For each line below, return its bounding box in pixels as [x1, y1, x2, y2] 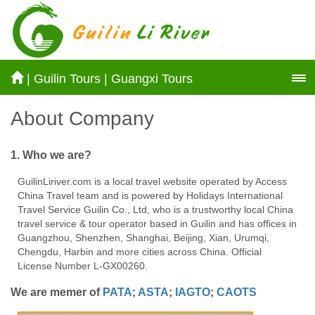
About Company [11, 107, 154, 129]
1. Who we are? [11, 148, 91, 161]
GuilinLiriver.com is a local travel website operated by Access [18, 175, 287, 187]
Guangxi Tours [111, 72, 193, 86]
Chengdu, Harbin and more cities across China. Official [18, 245, 262, 257]
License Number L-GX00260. [18, 259, 148, 271]
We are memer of [11, 285, 103, 298]
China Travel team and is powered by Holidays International [18, 189, 283, 201]
